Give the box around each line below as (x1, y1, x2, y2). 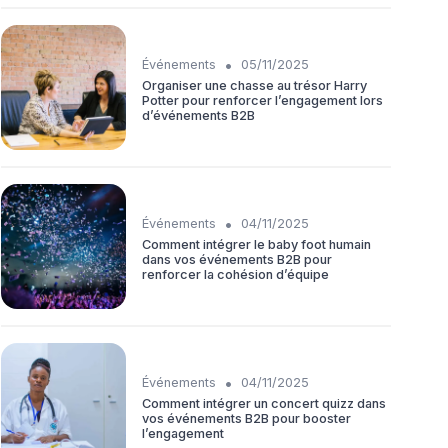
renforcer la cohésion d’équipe (142, 267, 329, 283)
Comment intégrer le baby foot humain (142, 237, 371, 253)
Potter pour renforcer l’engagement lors (142, 93, 383, 109)
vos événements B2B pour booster (142, 411, 351, 427)
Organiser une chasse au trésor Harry (142, 78, 367, 94)
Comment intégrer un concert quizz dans (142, 396, 386, 412)
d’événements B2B (142, 108, 255, 124)
